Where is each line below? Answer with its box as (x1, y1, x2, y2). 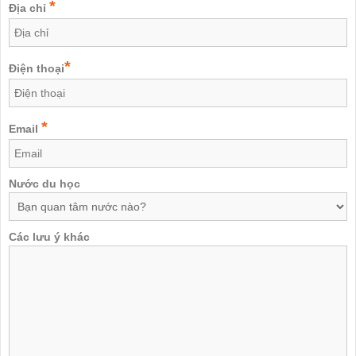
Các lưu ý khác (9, 230, 90, 243)
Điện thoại (9, 61, 64, 75)
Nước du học (9, 176, 80, 190)
